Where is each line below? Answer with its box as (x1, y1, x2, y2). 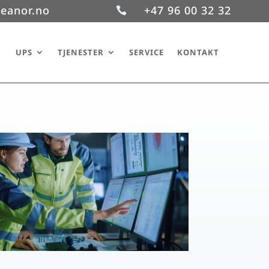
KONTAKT (177, 46, 219, 58)
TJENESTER (58, 46, 104, 58)
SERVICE (129, 46, 164, 58)
